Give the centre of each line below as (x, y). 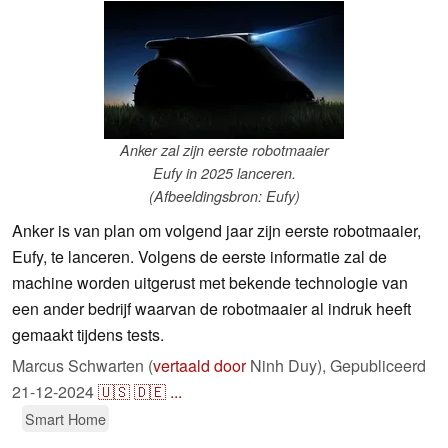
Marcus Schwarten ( (82, 366)
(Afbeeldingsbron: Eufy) (224, 196)
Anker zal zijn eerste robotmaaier (224, 150)
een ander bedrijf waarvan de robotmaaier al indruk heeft (211, 309)
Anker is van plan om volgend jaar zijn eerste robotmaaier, (216, 231)
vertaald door (199, 366)
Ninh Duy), (288, 366)
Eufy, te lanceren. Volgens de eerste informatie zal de (199, 257)
